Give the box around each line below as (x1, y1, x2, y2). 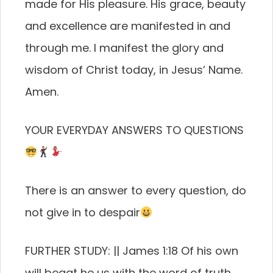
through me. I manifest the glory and (25, 40, 224, 55)
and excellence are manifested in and (25, 18, 230, 34)
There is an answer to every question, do (25, 183, 246, 198)
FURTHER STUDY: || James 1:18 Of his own (25, 243, 238, 258)
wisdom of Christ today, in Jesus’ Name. (25, 62, 243, 77)
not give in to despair (25, 205, 140, 220)
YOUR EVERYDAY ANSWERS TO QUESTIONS (25, 122, 244, 138)
